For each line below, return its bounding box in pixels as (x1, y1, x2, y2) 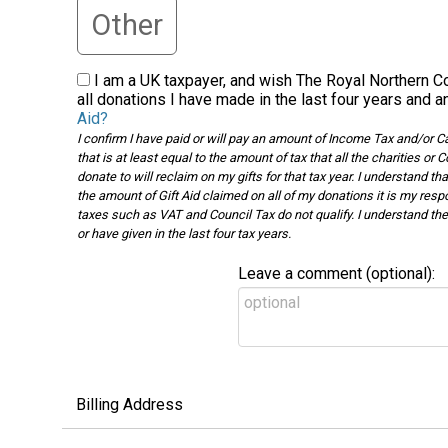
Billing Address (75, 394, 183, 414)
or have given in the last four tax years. (76, 225, 291, 241)
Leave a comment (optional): (237, 263, 435, 283)
